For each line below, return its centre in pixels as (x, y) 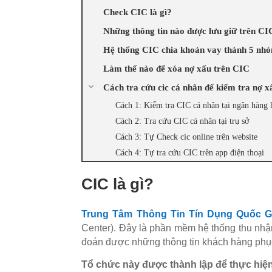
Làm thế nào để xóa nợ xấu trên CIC (177, 68)
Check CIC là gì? (138, 12)
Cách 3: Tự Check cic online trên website (187, 137)
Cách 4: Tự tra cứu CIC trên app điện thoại (190, 152)
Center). (100, 228)
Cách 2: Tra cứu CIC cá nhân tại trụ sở (182, 121)
